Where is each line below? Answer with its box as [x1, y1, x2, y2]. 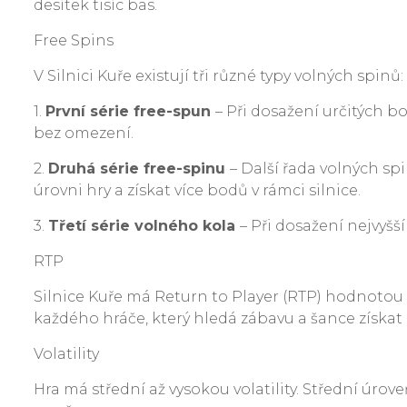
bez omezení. [34, 124, 134, 142]
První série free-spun [45, 103, 215, 120]
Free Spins [34, 32, 114, 49]
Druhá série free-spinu [48, 160, 230, 177]
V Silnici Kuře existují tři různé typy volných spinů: [34, 67, 403, 84]
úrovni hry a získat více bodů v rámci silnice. [34, 182, 361, 199]
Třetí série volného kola [48, 217, 240, 234]
